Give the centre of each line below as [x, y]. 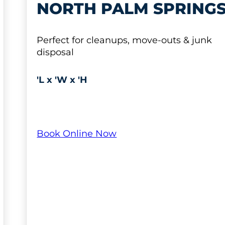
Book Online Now [77, 133]
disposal [55, 52]
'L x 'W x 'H [62, 80]
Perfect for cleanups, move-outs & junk [125, 40]
